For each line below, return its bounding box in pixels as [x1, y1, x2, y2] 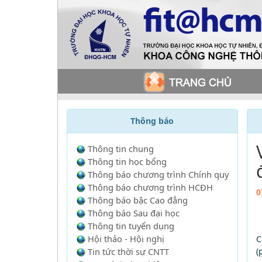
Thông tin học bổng [87, 156, 167, 167]
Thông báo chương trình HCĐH [87, 181, 213, 193]
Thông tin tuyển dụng [87, 220, 174, 232]
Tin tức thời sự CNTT [87, 246, 169, 257]
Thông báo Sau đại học [87, 207, 180, 219]
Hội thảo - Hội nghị [87, 233, 164, 244]
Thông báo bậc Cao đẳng [87, 194, 188, 206]
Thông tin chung [87, 143, 154, 154]
